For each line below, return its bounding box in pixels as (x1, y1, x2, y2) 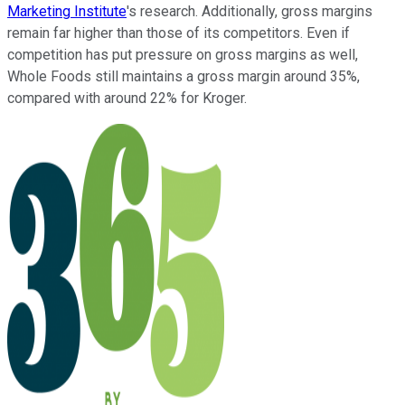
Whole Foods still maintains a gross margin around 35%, (7, 67, 360, 85)
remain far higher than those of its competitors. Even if (7, 24, 350, 42)
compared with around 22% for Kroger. (7, 89, 250, 107)
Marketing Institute (7, 2, 127, 20)
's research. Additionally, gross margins (127, 2, 372, 20)
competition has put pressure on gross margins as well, (7, 45, 358, 63)
